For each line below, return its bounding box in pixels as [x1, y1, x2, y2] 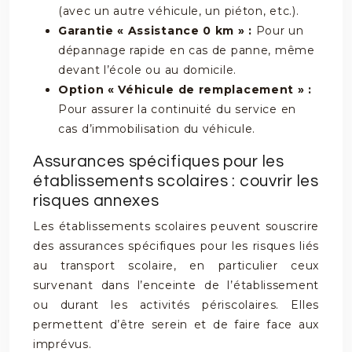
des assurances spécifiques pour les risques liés [33, 239, 319, 253]
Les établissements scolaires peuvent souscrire [33, 219, 319, 233]
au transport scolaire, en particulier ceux [33, 258, 319, 273]
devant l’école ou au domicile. [58, 63, 236, 77]
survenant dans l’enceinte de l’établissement [33, 278, 319, 292]
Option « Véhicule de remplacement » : [58, 82, 312, 97]
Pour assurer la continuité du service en [58, 102, 296, 116]
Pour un [255, 24, 304, 38]
